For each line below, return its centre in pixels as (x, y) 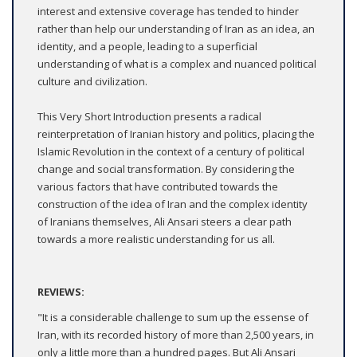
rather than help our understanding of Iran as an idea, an (176, 28)
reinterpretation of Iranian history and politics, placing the (176, 133)
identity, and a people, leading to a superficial (147, 46)
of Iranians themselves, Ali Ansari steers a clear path (165, 221)
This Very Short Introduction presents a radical (149, 116)
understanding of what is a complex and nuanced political (177, 63)
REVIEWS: (61, 291)
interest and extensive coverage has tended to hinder (168, 11)
